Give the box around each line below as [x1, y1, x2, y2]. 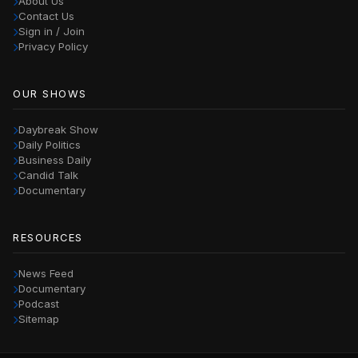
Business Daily [18, 153, 91, 167]
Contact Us [18, 10, 74, 23]
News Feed [18, 267, 74, 280]
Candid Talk [18, 169, 78, 182]
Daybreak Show [18, 123, 98, 137]
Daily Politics [18, 138, 81, 152]
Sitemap [18, 312, 59, 326]
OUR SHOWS [13, 88, 87, 101]
